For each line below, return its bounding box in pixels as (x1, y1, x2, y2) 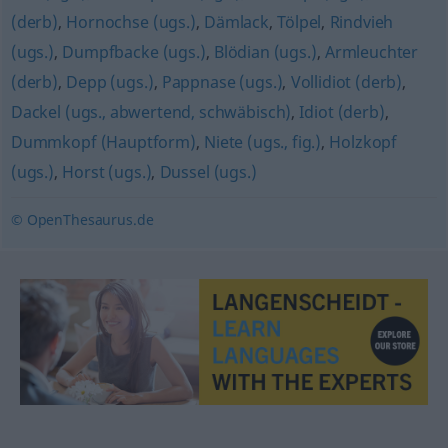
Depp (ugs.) (66, 71, 154, 93)
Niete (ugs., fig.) (204, 131, 322, 153)
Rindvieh (329, 11, 394, 33)
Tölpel (277, 11, 322, 33)
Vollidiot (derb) (290, 71, 403, 93)
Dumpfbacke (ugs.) (62, 41, 206, 63)
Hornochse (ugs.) (66, 11, 196, 33)
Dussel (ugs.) (159, 161, 257, 183)
